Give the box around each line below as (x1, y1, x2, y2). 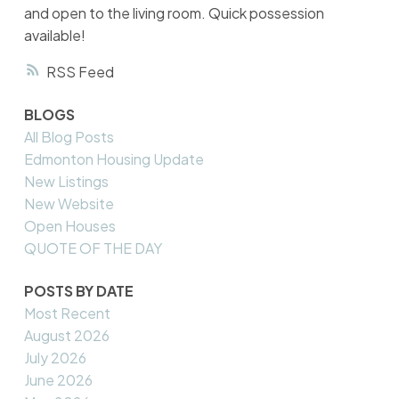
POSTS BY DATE (23, 281, 134, 300)
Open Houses (23, 216, 116, 236)
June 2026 (23, 370, 93, 389)
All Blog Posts (23, 127, 114, 147)
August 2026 (23, 325, 110, 345)
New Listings (23, 172, 109, 191)
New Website (23, 194, 114, 214)
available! (23, 25, 85, 45)
